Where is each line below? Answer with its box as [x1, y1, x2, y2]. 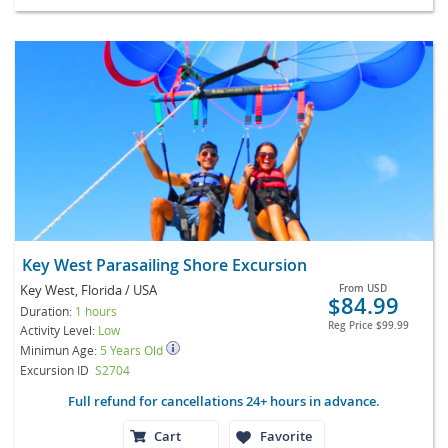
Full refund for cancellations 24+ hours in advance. [68, 391, 380, 410]
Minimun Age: [20, 341, 100, 358]
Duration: [20, 302, 75, 319]
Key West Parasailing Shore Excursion [22, 253, 319, 276]
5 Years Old [100, 341, 166, 358]
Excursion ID [20, 361, 89, 378]
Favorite [260, 426, 312, 445]
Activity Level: [20, 321, 98, 338]
